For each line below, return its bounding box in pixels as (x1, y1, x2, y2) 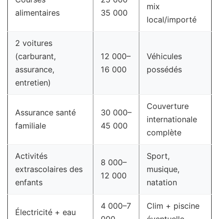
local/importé (147, 15, 197, 24)
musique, (147, 164, 180, 174)
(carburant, (15, 51, 56, 61)
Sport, (147, 151, 170, 161)
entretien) (15, 78, 51, 88)
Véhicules (147, 51, 182, 61)
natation (147, 177, 177, 187)
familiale (15, 121, 46, 131)
